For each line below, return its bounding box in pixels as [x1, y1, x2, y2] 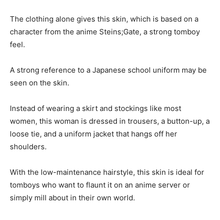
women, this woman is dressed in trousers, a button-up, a [10, 116, 210, 126]
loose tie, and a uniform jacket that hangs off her [10, 129, 177, 138]
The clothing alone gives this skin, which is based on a [10, 14, 198, 24]
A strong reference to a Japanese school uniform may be [10, 65, 207, 75]
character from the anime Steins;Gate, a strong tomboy [10, 27, 200, 36]
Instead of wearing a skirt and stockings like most [10, 103, 181, 113]
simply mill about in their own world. [10, 192, 135, 202]
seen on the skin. [10, 78, 69, 87]
